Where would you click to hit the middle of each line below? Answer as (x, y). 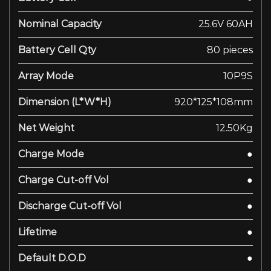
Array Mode (46, 76)
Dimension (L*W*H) (65, 102)
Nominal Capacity (60, 24)
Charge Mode (51, 154)
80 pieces (230, 50)
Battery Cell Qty (57, 50)
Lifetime (38, 232)
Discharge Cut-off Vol (70, 206)
